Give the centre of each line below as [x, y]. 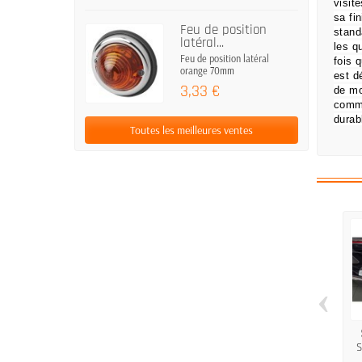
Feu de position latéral [225, 59]
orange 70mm [208, 71]
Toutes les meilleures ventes [192, 130]
